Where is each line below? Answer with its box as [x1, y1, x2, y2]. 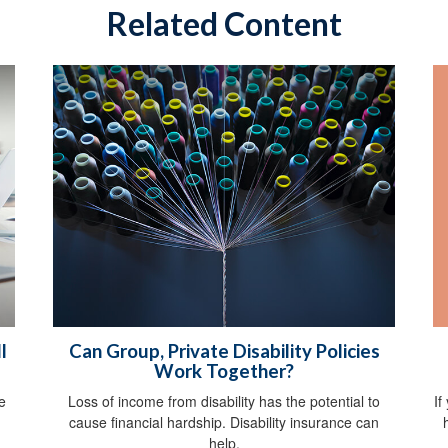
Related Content [106, 3, 342, 43]
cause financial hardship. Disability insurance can [69, 411, 379, 432]
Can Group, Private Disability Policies [68, 339, 380, 362]
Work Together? [154, 359, 294, 382]
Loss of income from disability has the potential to [68, 390, 380, 411]
